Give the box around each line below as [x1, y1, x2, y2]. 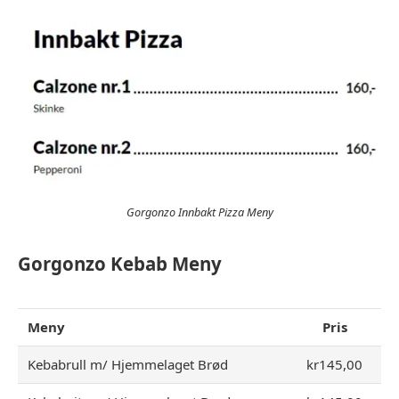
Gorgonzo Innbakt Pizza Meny [126, 204, 273, 221]
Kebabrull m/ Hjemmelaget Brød [28, 354, 229, 373]
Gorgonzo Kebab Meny [18, 250, 222, 276]
